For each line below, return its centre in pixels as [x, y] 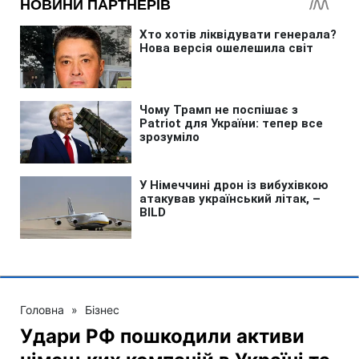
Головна [42, 309]
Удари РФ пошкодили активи [162, 336]
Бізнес [102, 309]
